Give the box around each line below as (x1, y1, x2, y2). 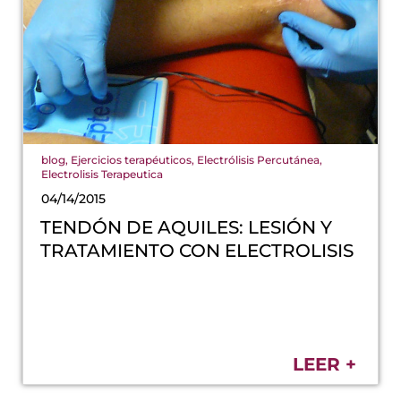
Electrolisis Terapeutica (41, 166, 163, 181)
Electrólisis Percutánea (197, 152, 320, 166)
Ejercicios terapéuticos (71, 152, 192, 166)
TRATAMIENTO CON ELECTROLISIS (40, 239, 354, 261)
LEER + (293, 353, 356, 375)
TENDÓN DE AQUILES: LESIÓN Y (40, 216, 333, 238)
